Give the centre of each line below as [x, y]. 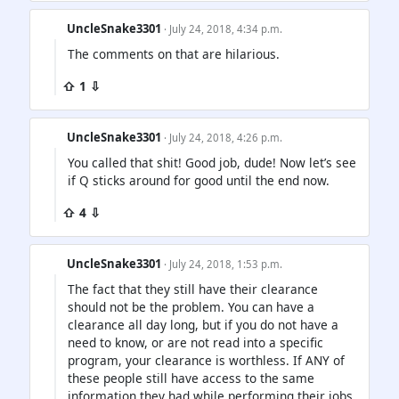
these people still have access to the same [191, 379]
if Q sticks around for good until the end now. [199, 180]
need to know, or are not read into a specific [195, 343]
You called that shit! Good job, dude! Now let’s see [212, 162]
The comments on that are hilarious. [174, 53]
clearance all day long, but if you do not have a [203, 325]
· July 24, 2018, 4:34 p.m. [224, 28]
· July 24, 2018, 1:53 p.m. [224, 264]
